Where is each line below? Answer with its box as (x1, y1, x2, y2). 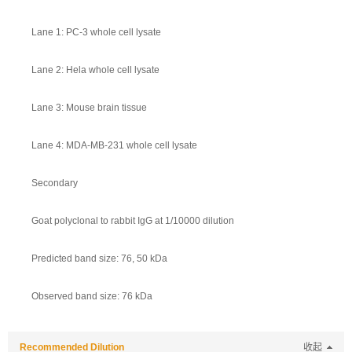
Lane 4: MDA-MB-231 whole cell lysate (31, 140, 197, 151)
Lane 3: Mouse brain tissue (31, 102, 147, 113)
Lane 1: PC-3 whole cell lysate (31, 27, 161, 38)
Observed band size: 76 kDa (31, 291, 152, 302)
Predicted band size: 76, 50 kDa (31, 253, 167, 264)
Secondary (31, 178, 78, 189)
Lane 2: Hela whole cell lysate (31, 64, 159, 75)
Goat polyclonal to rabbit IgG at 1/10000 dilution (31, 215, 234, 226)
